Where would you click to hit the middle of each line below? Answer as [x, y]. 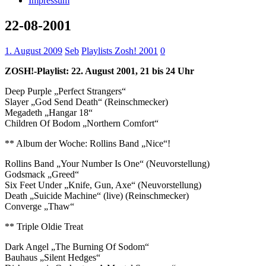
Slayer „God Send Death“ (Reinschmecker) [86, 102]
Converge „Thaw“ [39, 206]
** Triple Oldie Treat [44, 226]
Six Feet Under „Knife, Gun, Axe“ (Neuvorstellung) [103, 185]
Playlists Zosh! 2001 [120, 50]
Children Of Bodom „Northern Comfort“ [82, 123]
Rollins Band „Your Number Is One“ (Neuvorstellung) [107, 163]
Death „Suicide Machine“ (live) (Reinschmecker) [97, 195]
